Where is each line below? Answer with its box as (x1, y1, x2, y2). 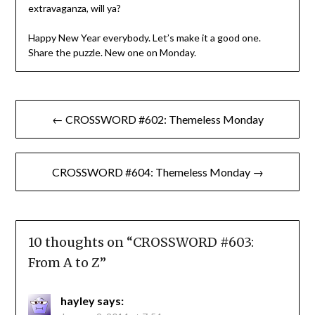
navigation (15, 123, 96, 144)
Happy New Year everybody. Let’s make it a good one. (27, 32, 261, 44)
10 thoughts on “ (27, 234, 133, 251)
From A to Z (27, 255, 100, 271)
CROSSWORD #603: (132, 234, 254, 251)
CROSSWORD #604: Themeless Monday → (51, 165, 264, 179)
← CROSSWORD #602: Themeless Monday (51, 112, 264, 127)
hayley (60, 294, 95, 308)
